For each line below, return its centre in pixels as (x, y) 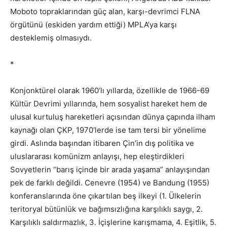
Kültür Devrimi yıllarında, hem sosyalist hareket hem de (109, 103)
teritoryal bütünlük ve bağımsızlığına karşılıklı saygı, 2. (106, 209)
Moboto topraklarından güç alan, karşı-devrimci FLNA (105, 11)
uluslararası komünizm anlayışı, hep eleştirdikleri (97, 156)
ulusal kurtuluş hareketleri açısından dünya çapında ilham (113, 117)
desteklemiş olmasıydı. (51, 37)
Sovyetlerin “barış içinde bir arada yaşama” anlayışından (110, 169)
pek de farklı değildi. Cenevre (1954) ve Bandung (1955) (110, 182)
